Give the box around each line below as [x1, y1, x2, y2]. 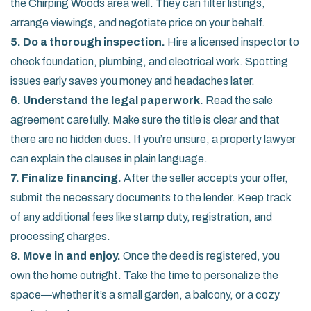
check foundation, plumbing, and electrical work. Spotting [10, 56, 288, 67]
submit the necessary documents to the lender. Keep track [10, 192, 291, 203]
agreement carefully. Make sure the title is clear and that [10, 114, 280, 126]
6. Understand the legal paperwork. [10, 94, 203, 106]
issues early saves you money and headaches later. [10, 75, 255, 87]
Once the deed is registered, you [121, 250, 280, 262]
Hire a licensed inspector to [165, 36, 299, 48]
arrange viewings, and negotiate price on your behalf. [10, 17, 265, 28]
